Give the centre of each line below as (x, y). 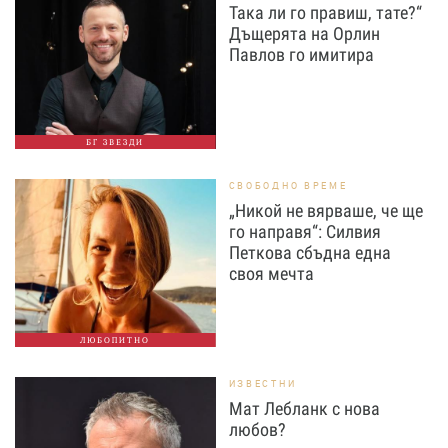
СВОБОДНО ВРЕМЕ (288, 186)
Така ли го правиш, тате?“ (325, 13)
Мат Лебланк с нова (304, 409)
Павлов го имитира (301, 55)
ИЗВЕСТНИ (262, 384)
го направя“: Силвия (304, 232)
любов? (257, 430)
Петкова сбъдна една (309, 253)
